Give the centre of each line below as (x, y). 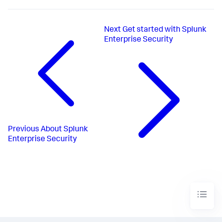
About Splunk (64, 130)
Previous (24, 130)
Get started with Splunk (164, 30)
